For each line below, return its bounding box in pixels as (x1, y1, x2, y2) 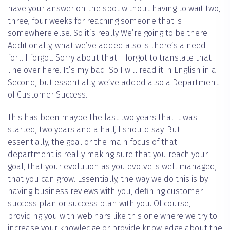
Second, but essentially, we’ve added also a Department (8, 78, 219, 88)
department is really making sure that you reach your (8, 149, 208, 160)
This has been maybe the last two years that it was (8, 112, 197, 123)
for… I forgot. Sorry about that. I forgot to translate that (8, 53, 212, 63)
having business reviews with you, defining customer (8, 186, 203, 197)
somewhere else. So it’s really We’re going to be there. (8, 28, 209, 39)
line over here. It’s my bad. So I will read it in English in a (8, 65, 216, 75)
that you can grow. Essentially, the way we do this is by (8, 174, 208, 184)
